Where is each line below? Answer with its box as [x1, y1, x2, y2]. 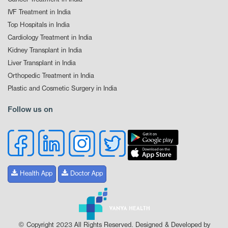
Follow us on [8, 106, 53, 114]
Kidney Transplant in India [8, 48, 82, 54]
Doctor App [68, 171, 103, 177]
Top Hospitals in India [8, 22, 70, 28]
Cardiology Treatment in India [8, 35, 92, 41]
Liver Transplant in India [8, 61, 76, 67]
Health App [18, 171, 52, 177]
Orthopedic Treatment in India [8, 73, 94, 79]
